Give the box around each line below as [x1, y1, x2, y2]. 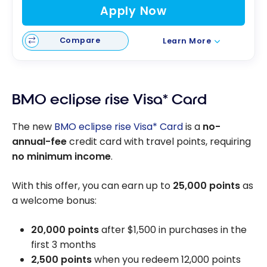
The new [12, 120, 54, 134]
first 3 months [31, 238, 96, 252]
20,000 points [31, 223, 99, 237]
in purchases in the [156, 223, 247, 237]
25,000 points [173, 179, 240, 193]
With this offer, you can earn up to [12, 179, 173, 193]
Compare [59, 35, 101, 46]
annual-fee [12, 135, 67, 149]
